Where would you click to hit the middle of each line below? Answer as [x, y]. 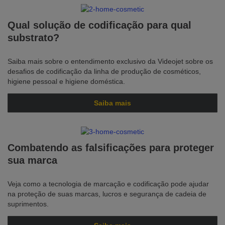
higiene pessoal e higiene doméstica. [66, 81]
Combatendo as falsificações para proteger [111, 148]
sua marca [32, 160]
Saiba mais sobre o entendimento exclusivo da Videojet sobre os [110, 61]
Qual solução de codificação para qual [99, 25]
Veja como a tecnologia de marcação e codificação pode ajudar [108, 184]
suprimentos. [28, 204]
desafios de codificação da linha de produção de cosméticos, [104, 71]
